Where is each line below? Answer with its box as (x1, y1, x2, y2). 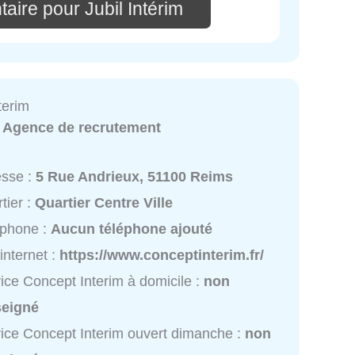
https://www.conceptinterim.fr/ (59, 246, 265, 263)
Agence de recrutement (2, 120, 162, 136)
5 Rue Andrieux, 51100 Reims (36, 168, 234, 185)
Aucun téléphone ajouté (51, 220, 213, 237)
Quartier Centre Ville (35, 194, 174, 211)
